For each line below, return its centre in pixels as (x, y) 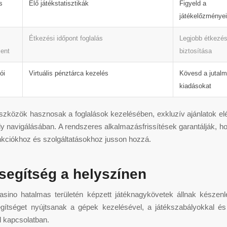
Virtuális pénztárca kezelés (69, 73)
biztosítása (196, 51)
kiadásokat (195, 86)
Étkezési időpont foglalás (66, 38)
